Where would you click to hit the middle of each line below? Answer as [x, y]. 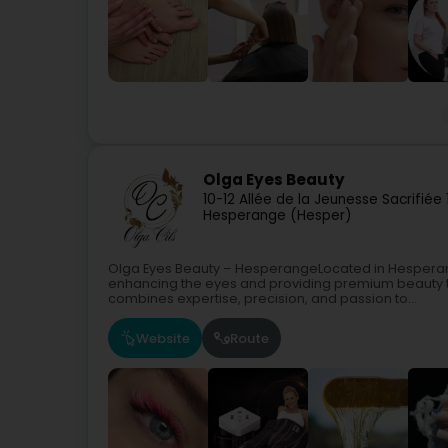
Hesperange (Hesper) [277, 216]
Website [163, 338]
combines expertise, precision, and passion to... [262, 298]
